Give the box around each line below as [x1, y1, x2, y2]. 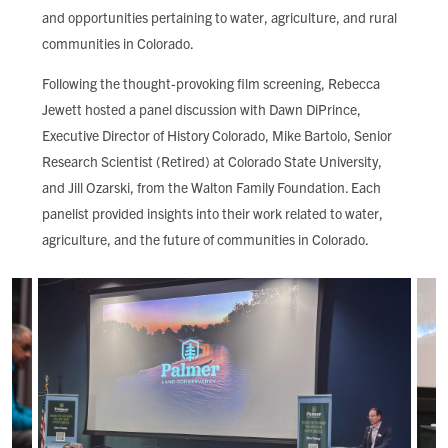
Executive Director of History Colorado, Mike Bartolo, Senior [42, 126, 392, 144]
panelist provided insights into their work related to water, [42, 204, 383, 222]
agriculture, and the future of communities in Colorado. [42, 230, 374, 248]
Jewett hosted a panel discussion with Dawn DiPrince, [42, 100, 361, 118]
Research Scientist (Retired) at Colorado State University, [42, 152, 382, 170]
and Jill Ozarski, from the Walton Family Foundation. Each [42, 178, 381, 196]
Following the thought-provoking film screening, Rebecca [42, 74, 380, 92]
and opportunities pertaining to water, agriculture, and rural [42, 8, 397, 26]
